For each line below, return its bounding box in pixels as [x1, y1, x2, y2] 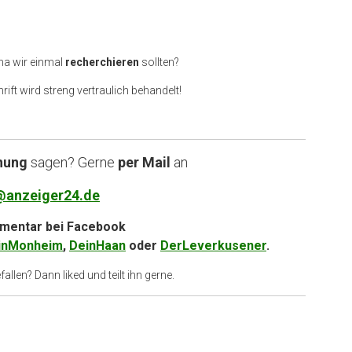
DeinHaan [69, 237, 126, 253]
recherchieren [65, 55, 139, 68]
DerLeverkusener [160, 237, 266, 253]
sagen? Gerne [27, 153, 115, 170]
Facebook [66, 218, 126, 234]
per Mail [114, 153, 174, 170]
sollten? [139, 55, 179, 68]
